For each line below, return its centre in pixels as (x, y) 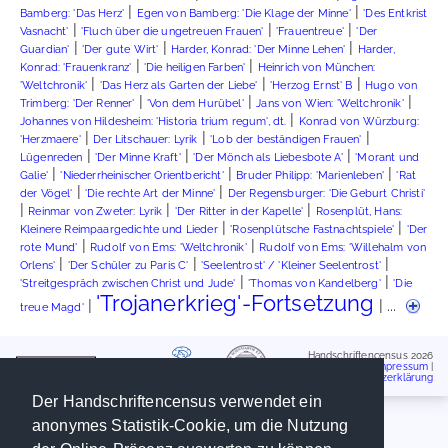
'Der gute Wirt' (120, 49)
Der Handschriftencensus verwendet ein (177, 402)
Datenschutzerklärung (381, 377)
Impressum (401, 366)
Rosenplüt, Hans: (359, 211)
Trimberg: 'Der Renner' (77, 103)
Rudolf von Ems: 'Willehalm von (343, 247)
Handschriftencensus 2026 (370, 355)
